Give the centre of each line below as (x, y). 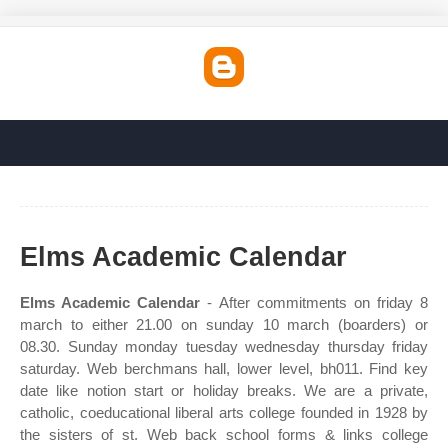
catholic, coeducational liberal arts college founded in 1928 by (224, 412)
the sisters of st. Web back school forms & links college (224, 434)
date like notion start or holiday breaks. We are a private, (224, 390)
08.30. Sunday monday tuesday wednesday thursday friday (224, 346)
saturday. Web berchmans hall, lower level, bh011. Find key (224, 368)
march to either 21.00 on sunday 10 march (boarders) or (224, 324)
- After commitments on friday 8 (314, 302)
